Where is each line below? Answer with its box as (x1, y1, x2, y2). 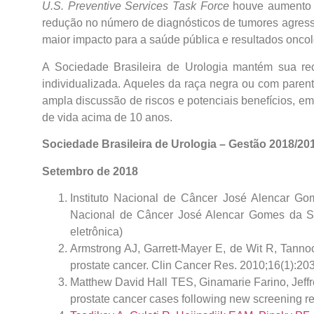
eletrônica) (70, 225, 123, 238)
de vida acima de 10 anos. (42, 111, 172, 123)
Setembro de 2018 (42, 165, 138, 177)
